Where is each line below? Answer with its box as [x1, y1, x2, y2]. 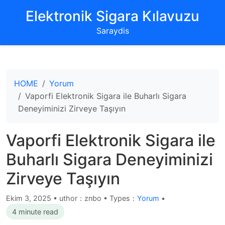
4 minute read [12, 207, 58, 216]
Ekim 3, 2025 [6, 194, 53, 202]
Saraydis [96, 26, 129, 36]
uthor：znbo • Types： [59, 194, 137, 202]
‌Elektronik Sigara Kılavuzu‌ [26, 8, 199, 25]
